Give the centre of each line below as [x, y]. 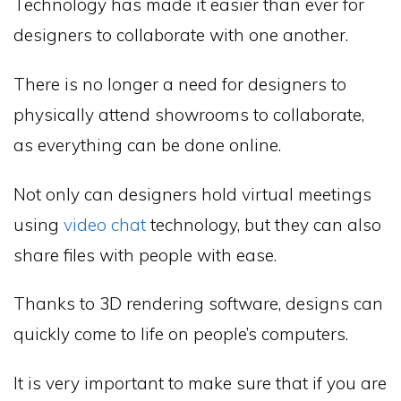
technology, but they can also [264, 224]
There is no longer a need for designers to [180, 84]
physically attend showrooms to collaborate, [189, 114]
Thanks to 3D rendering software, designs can [198, 304]
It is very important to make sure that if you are [200, 384]
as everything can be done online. [147, 145]
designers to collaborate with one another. [181, 34]
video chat [105, 224]
